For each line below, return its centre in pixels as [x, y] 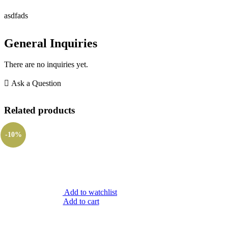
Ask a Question [36, 83]
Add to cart [81, 202]
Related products [39, 110]
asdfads [16, 15]
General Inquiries [51, 43]
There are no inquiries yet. [46, 65]
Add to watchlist [91, 192]
